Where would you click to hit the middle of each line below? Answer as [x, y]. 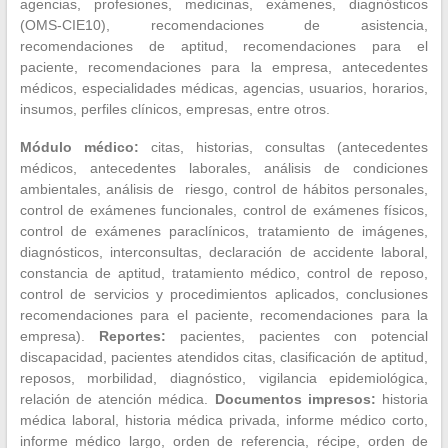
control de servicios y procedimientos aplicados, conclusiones [224, 293]
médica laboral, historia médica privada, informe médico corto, [224, 419]
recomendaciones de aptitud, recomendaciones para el [224, 45]
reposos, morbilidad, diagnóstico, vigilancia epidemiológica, [224, 377]
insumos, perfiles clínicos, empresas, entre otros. [174, 108]
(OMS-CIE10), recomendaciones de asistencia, [224, 24]
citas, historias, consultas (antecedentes [283, 146]
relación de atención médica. [117, 398]
